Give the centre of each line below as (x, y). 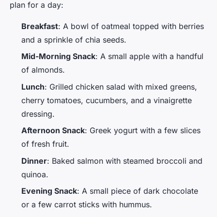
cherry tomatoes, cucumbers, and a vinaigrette (107, 100)
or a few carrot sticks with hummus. (87, 204)
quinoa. (35, 174)
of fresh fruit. (45, 144)
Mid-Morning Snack (58, 56)
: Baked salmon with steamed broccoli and (125, 161)
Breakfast (40, 26)
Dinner (34, 161)
